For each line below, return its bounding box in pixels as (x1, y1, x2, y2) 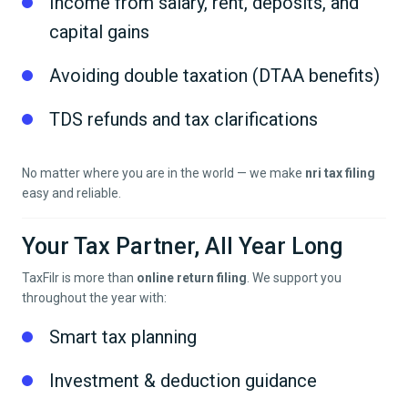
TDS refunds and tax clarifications (49, 108, 318, 131)
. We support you (247, 270, 342, 286)
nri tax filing (305, 166, 375, 181)
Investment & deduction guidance (49, 370, 317, 393)
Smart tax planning (49, 326, 197, 349)
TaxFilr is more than (22, 270, 137, 286)
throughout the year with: (22, 291, 167, 306)
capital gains (49, 21, 149, 44)
